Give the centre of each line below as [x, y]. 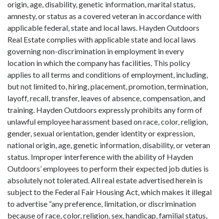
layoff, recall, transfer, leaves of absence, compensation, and [106, 98]
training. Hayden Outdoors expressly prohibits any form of [105, 110]
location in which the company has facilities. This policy [99, 63]
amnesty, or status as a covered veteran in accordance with [104, 16]
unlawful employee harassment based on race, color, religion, [108, 121]
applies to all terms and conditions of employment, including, [108, 75]
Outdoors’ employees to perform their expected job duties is [108, 168]
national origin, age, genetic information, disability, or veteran [109, 145]
